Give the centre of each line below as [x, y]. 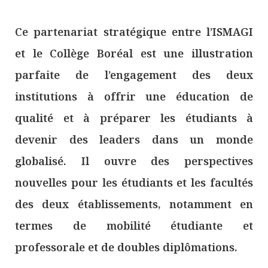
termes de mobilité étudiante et [134, 225]
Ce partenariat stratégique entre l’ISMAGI [134, 31]
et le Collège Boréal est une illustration [134, 53]
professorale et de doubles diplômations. [126, 247]
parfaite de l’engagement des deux [134, 74]
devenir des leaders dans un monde [134, 139]
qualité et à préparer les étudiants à [134, 118]
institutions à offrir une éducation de [134, 96]
